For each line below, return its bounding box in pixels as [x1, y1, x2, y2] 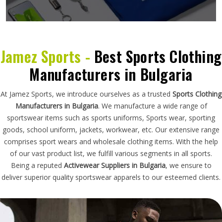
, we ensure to [165, 160, 212, 170]
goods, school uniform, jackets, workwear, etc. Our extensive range [2, 124, 220, 134]
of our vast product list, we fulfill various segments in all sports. [10, 148, 212, 158]
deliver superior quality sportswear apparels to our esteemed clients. [1, 172, 221, 182]
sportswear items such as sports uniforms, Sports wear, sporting [7, 112, 215, 122]
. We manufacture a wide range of [98, 101, 207, 111]
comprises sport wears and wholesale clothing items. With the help [4, 136, 218, 146]
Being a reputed [10, 160, 64, 170]
